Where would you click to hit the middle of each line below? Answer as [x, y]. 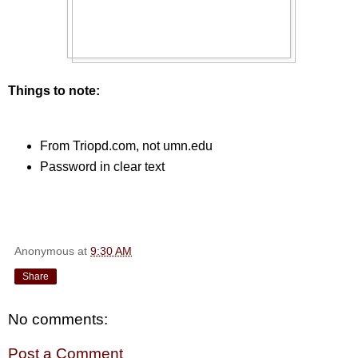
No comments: [58, 319]
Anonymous [44, 251]
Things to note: [54, 90]
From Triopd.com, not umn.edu [126, 145]
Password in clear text [102, 166]
